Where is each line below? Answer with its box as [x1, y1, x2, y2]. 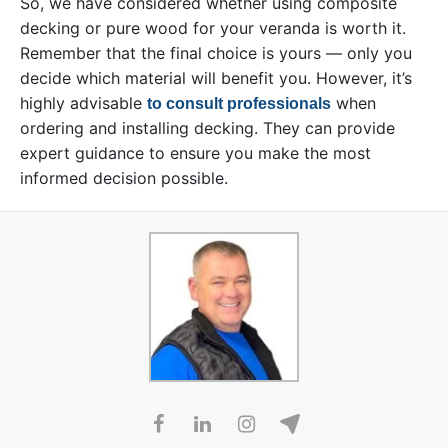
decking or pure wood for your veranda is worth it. [20, 18, 406, 39]
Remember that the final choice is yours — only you [20, 43, 412, 64]
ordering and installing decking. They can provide [20, 118, 395, 139]
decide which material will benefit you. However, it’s [20, 68, 412, 89]
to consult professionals [147, 95, 331, 113]
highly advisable [20, 93, 147, 114]
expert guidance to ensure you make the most [20, 143, 371, 164]
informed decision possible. [20, 168, 228, 189]
